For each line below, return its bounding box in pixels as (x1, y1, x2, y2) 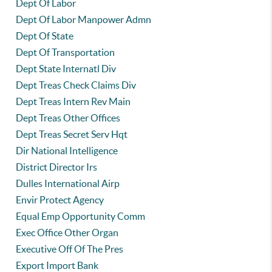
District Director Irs (16, 161, 98, 172)
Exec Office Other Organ (16, 227, 119, 238)
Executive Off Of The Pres (16, 243, 124, 254)
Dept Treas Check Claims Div (16, 80, 137, 90)
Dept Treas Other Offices (16, 112, 121, 123)
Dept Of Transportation (16, 47, 115, 58)
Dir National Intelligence (16, 145, 118, 156)
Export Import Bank (16, 260, 99, 271)
